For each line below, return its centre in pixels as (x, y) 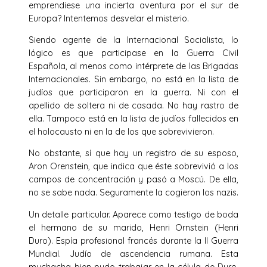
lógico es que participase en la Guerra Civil (133, 53)
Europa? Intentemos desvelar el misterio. (109, 18)
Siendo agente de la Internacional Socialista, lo (133, 40)
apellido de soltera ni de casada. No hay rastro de (133, 106)
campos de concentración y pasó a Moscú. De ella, (133, 180)
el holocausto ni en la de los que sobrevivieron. (121, 132)
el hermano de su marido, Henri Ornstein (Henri (133, 227)
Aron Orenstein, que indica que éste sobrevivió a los (133, 167)
